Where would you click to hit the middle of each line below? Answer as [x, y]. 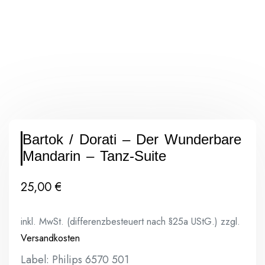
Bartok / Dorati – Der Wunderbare [132, 139]
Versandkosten [50, 238]
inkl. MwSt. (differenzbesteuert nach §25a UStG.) [119, 222]
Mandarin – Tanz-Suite [94, 156]
